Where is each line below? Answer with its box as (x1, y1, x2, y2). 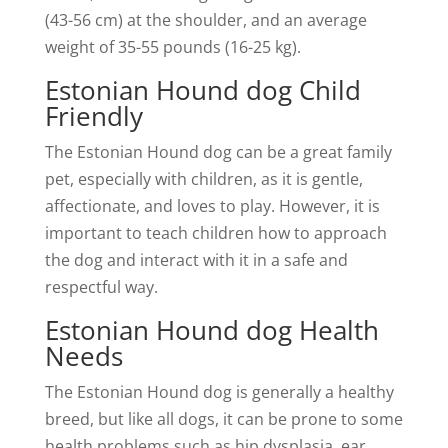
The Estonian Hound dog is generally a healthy (44, 381, 394, 403)
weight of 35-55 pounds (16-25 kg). (44, 36, 301, 58)
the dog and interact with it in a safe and (44, 249, 348, 271)
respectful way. (44, 276, 158, 298)
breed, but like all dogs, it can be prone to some (44, 408, 403, 430)
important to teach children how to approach (44, 222, 387, 244)
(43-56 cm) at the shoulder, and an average (44, 9, 367, 31)
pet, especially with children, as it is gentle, (44, 168, 363, 190)
